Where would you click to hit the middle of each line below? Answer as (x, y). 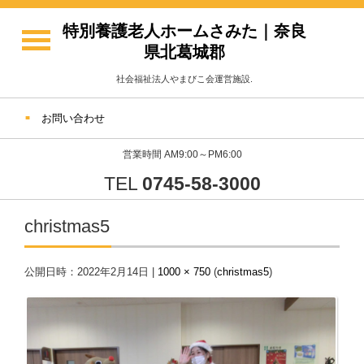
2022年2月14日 (113, 272)
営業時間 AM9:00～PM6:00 (182, 154)
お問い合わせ (73, 118)
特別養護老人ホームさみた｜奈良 (184, 31)
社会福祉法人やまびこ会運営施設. (184, 79)
